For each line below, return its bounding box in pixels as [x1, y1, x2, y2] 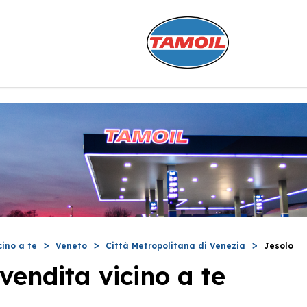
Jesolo [264, 240, 293, 251]
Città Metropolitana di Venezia [106, 240, 245, 251]
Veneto [56, 240, 87, 251]
